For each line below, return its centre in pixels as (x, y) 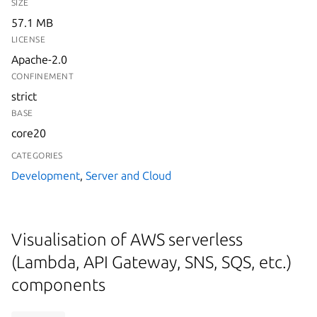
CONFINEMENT (43, 76)
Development (46, 175)
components (58, 285)
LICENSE (29, 39)
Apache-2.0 (39, 59)
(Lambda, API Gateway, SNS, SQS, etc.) (151, 263)
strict (24, 96)
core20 (29, 133)
